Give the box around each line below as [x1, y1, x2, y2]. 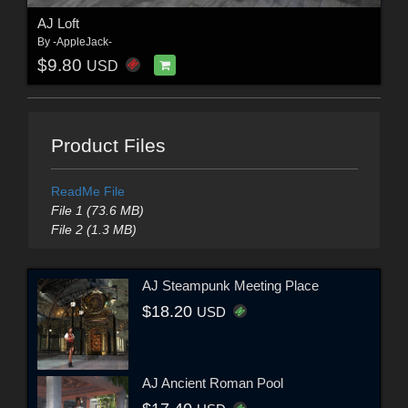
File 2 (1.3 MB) [50, 221, 137, 237]
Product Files [50, 134, 166, 156]
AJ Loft [36, 15, 79, 31]
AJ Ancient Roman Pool [142, 375, 283, 392]
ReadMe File [50, 183, 125, 199]
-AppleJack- [52, 35, 112, 48]
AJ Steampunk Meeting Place [142, 278, 319, 294]
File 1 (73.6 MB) [50, 202, 144, 218]
